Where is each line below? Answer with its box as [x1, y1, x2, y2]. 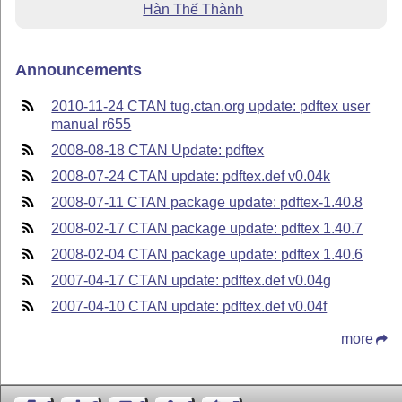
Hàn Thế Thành [143, 2, 244, 18]
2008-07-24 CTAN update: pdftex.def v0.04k [51, 169, 331, 185]
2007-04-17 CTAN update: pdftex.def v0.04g [51, 273, 332, 289]
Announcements [15, 60, 143, 79]
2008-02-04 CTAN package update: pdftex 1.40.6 [51, 247, 363, 263]
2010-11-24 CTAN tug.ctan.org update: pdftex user [51, 99, 371, 115]
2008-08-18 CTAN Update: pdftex [51, 143, 265, 159]
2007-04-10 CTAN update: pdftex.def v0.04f [51, 299, 328, 315]
